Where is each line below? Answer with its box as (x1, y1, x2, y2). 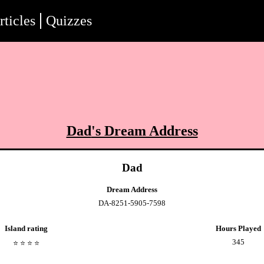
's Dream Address (91, 123, 198, 138)
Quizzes (46, 12, 93, 28)
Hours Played (215, 224, 261, 233)
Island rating (4, 224, 48, 233)
